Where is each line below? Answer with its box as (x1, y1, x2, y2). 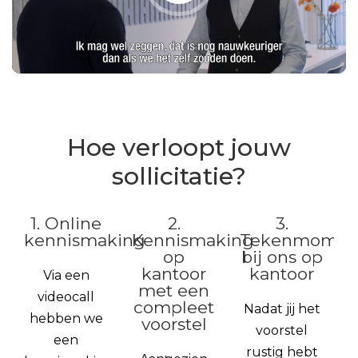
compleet (133, 297, 214, 318)
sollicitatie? (112, 161, 246, 192)
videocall (38, 289, 94, 305)
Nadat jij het (243, 301, 320, 317)
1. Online (30, 213, 101, 234)
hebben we (29, 311, 103, 327)
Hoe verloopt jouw (67, 133, 291, 163)
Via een (42, 268, 89, 284)
